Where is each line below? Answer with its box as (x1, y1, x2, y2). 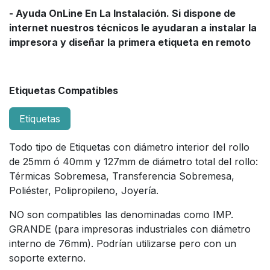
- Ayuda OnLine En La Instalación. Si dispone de (9, 7, 236, 19)
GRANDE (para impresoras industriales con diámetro (9, 222, 251, 235)
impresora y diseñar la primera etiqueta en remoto (9, 36, 251, 48)
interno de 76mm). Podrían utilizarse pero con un (9, 237, 236, 250)
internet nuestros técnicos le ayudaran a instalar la (9, 21, 257, 34)
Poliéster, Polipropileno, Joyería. (9, 184, 159, 196)
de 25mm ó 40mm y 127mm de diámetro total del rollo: (9, 155, 258, 168)
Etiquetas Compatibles (9, 84, 118, 96)
